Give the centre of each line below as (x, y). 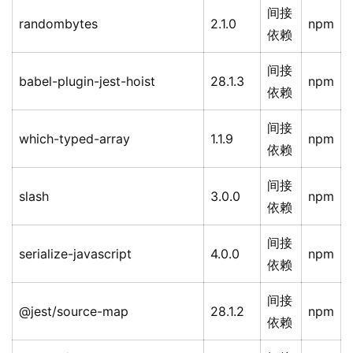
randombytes (58, 24)
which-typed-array (74, 139)
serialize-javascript (75, 254)
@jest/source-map (74, 312)
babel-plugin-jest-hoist (87, 82)
